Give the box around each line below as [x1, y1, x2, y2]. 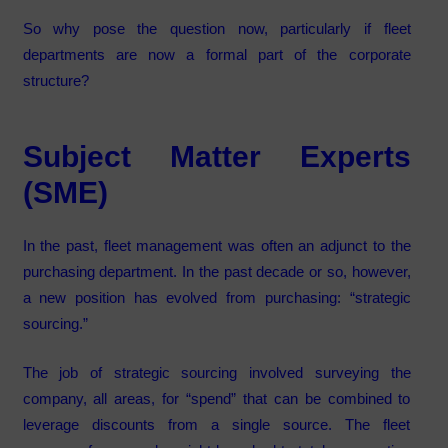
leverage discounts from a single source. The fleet [22, 415, 411, 433]
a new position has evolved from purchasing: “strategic [22, 289, 411, 307]
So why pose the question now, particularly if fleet [22, 19, 411, 37]
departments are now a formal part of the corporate [22, 45, 411, 63]
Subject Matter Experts [22, 139, 411, 173]
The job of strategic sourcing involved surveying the [22, 363, 411, 381]
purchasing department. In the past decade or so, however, [22, 263, 411, 281]
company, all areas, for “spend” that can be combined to [22, 389, 411, 407]
